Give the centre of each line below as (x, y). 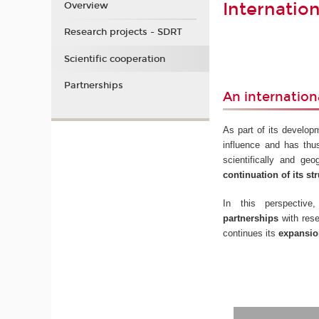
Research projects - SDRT (123, 32)
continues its (251, 234)
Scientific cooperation (114, 59)
